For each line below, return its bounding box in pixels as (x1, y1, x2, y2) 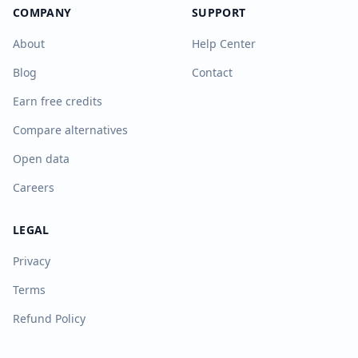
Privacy (13, 253, 50, 268)
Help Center (192, 36, 256, 51)
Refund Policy (13, 311, 86, 326)
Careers (13, 180, 54, 195)
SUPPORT (192, 5, 246, 20)
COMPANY (13, 5, 72, 20)
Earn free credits (13, 93, 102, 109)
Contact (192, 65, 233, 80)
